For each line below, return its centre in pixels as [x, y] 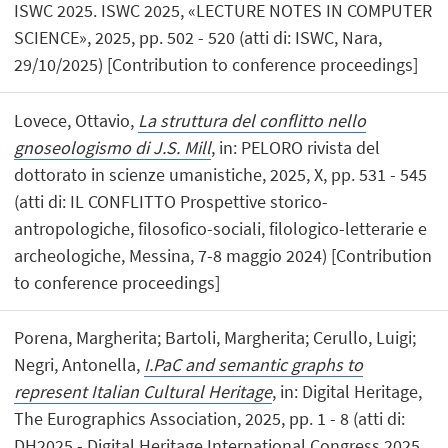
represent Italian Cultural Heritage [143, 391]
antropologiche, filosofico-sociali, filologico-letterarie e [221, 228]
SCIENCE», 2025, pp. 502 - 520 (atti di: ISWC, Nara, [198, 38]
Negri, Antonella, [79, 364]
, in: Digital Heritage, [347, 391]
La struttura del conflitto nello [252, 120]
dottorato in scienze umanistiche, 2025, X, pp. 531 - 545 [221, 174]
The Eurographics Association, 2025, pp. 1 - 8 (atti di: [210, 418]
